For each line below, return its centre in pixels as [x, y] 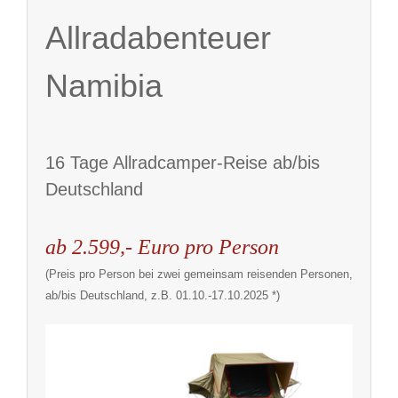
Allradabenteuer [158, 38]
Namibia [104, 86]
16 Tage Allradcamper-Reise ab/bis [183, 163]
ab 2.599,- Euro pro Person [162, 247]
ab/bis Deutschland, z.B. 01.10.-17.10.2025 [157, 296]
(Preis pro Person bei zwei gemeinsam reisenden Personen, [199, 275]
